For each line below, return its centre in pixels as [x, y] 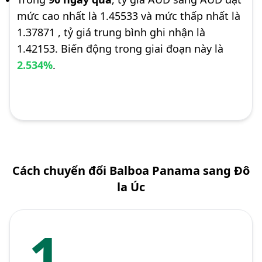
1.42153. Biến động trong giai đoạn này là [120, 49]
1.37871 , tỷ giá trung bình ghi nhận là [111, 32]
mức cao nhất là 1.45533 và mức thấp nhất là [129, 16]
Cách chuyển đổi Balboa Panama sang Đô [131, 170]
